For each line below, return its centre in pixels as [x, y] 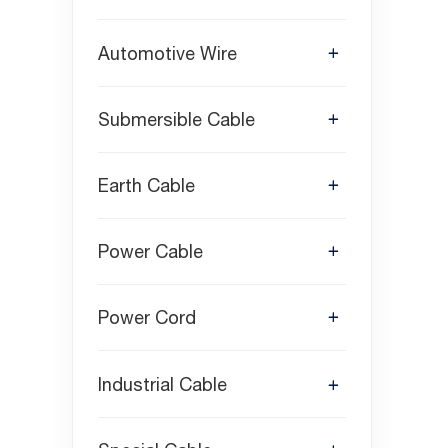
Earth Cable [146, 185]
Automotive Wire [167, 53]
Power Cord [147, 318]
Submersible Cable [176, 119]
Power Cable [150, 252]
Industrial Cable [162, 384]
